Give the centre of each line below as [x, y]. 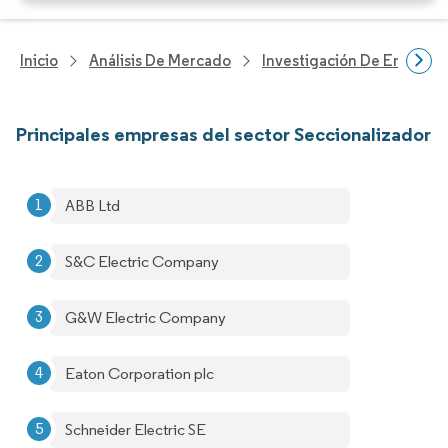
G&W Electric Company [145, 317]
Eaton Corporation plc [139, 373]
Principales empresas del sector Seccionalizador [223, 134]
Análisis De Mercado [160, 60]
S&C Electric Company [142, 261]
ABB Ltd [92, 205]
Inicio [39, 60]
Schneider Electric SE [135, 429]
